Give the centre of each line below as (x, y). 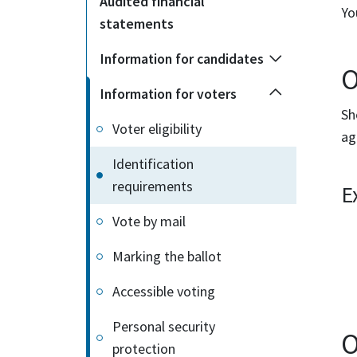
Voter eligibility (157, 129)
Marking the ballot (167, 256)
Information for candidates (182, 59)
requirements (153, 186)
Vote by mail (149, 221)
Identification (153, 164)
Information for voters (169, 94)
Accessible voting (164, 291)
